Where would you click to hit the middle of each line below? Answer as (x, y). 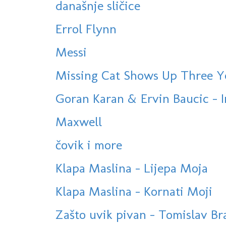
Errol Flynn (86, 29)
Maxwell (79, 122)
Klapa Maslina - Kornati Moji (134, 191)
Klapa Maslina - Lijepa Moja (132, 168)
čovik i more (89, 145)
